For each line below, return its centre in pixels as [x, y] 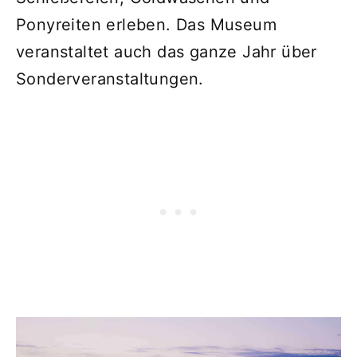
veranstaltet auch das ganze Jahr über [167, 51]
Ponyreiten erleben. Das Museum [146, 24]
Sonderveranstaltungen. [110, 78]
